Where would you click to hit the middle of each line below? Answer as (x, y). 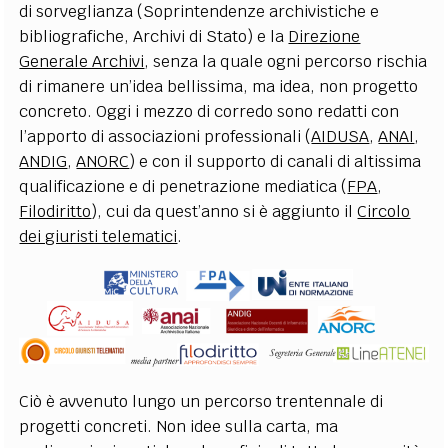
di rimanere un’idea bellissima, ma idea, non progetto (219, 86)
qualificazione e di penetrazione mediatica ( (183, 186)
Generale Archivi (82, 61)
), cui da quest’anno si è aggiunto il (224, 211)
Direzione (324, 36)
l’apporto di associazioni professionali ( (165, 136)
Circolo (384, 211)
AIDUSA (340, 136)
